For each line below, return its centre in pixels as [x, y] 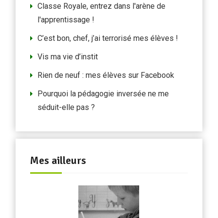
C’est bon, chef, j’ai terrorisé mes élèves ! [108, 38]
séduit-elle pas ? [66, 107]
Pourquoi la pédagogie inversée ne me [103, 94]
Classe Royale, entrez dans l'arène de [101, 6]
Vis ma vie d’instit [67, 57]
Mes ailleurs [58, 160]
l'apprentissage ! [66, 20]
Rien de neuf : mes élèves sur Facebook [106, 75]
